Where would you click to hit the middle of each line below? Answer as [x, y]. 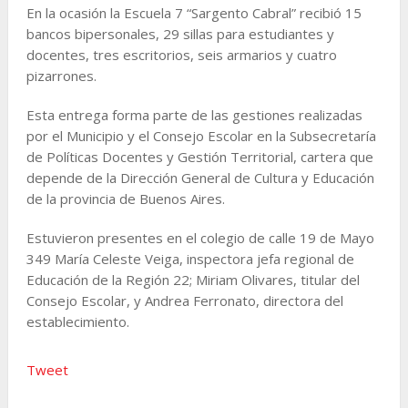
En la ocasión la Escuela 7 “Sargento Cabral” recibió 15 [194, 12]
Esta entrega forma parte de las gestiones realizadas [194, 114]
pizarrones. [61, 75]
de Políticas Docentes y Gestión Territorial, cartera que [199, 156]
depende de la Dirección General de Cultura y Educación [200, 177]
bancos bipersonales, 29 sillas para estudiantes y [180, 33]
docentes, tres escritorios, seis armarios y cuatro [181, 54]
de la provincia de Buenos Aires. [125, 198]
